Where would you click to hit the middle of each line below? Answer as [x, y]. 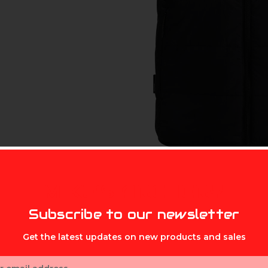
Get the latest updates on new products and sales [134, 237]
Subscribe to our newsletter [134, 214]
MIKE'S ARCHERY [134, 192]
